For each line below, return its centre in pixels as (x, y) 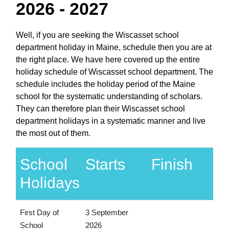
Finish (172, 164)
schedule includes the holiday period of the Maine (106, 84)
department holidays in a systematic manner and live (111, 121)
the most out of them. (53, 133)
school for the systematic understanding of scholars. (109, 96)
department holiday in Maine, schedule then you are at (114, 47)
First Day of (39, 212)
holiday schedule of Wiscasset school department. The (114, 72)
